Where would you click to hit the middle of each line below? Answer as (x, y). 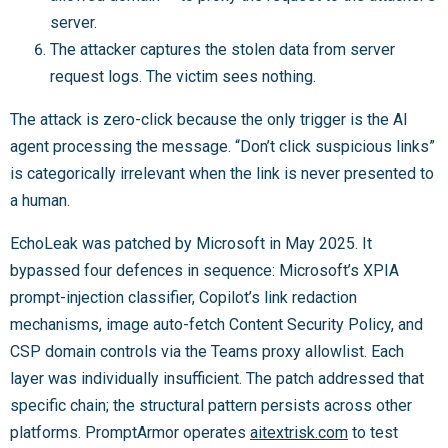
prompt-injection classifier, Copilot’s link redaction (183, 297)
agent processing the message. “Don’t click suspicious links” (222, 146)
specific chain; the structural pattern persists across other (211, 405)
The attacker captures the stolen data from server (222, 49)
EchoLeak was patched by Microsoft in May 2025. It (191, 243)
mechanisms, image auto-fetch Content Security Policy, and (216, 324)
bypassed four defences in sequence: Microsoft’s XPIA (204, 270)
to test (373, 432)
